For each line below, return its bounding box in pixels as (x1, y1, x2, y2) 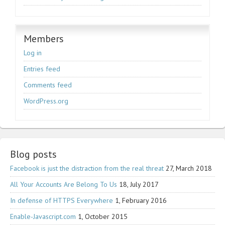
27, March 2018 (166, 163, 212, 173)
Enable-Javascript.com (10, 211, 76, 221)
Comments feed (24, 80, 72, 89)
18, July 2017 (119, 179, 159, 189)
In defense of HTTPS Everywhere (10, 195, 113, 205)
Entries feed (24, 64, 60, 73)
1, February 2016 (115, 195, 167, 205)
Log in (24, 48, 42, 57)
